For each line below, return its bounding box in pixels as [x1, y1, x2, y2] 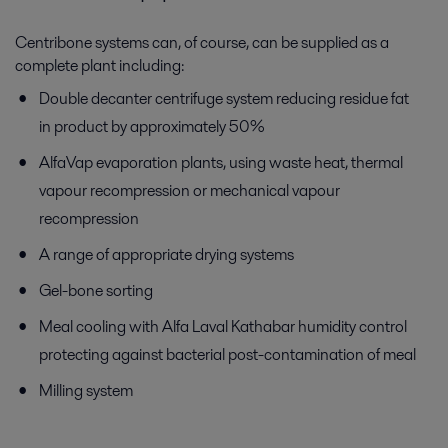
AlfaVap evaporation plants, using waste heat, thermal [39, 150, 403, 174]
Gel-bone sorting [39, 278, 153, 302]
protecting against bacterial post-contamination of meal [39, 342, 416, 366]
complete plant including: [15, 53, 187, 77]
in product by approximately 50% [39, 114, 265, 138]
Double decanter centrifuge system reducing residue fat [39, 86, 409, 110]
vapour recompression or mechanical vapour [39, 178, 340, 202]
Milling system [39, 378, 133, 402]
